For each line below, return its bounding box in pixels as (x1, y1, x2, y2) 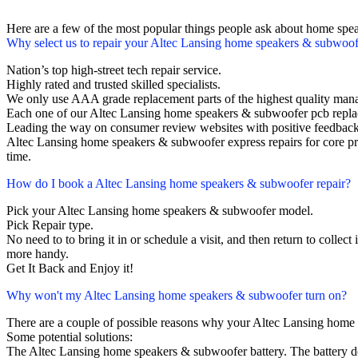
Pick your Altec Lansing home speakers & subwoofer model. (6, 204, 313, 218)
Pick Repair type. (6, 218, 93, 233)
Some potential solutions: (6, 330, 133, 344)
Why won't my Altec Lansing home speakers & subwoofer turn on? (6, 288, 347, 303)
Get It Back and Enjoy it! (6, 261, 133, 276)
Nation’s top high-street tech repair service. (6, 63, 221, 78)
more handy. (6, 247, 69, 261)
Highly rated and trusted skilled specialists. (6, 78, 221, 92)
